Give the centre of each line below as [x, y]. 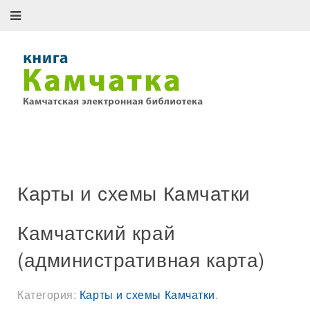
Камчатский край [97, 232]
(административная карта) [141, 259]
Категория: [48, 294]
